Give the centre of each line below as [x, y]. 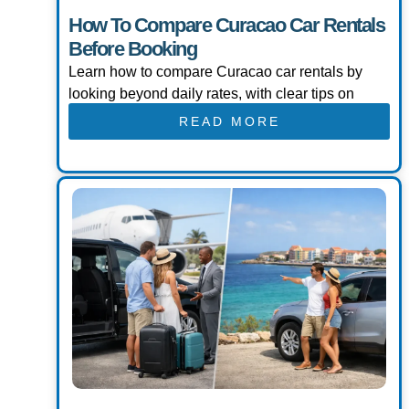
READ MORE [229, 122]
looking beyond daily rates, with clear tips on [211, 94]
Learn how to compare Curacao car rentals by [215, 72]
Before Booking [132, 49]
